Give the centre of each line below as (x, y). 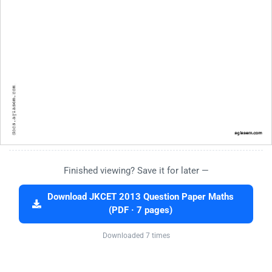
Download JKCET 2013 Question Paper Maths (141, 197)
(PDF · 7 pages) (141, 211)
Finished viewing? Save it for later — (136, 171)
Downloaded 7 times (136, 236)
